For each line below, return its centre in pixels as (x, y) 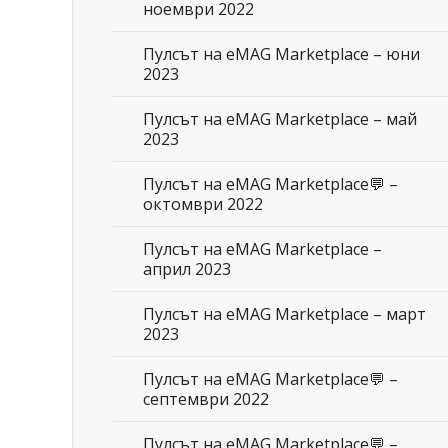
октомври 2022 (203, 204)
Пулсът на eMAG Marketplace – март (284, 314)
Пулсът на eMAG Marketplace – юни (281, 54)
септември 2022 (206, 399)
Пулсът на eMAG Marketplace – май (280, 119)
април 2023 (187, 269)
